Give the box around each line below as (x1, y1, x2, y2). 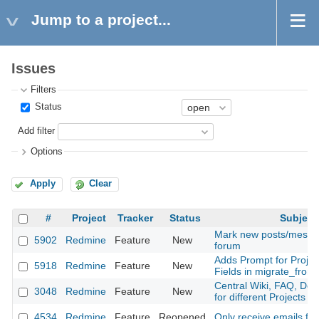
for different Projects (214, 291, 305, 303)
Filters (31, 85, 57, 95)
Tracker (117, 212, 153, 224)
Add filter (18, 126, 56, 137)
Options (31, 146, 63, 157)
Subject (280, 212, 317, 224)
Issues (11, 61, 56, 77)
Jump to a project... (31, 11, 171, 28)
